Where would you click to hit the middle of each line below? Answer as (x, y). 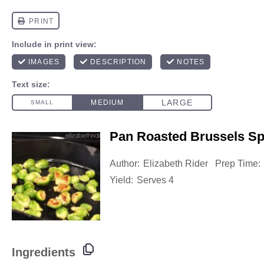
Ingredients (44, 252)
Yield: (121, 180)
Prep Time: (238, 164)
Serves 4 (155, 180)
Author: (125, 164)
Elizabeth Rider (176, 164)
